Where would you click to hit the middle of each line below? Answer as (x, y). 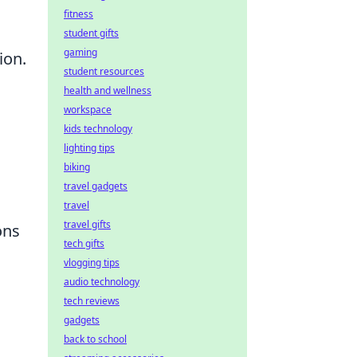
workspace (88, 110)
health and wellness (108, 90)
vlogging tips (92, 263)
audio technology (102, 282)
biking (77, 167)
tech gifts (84, 243)
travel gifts (87, 224)
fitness (78, 14)
